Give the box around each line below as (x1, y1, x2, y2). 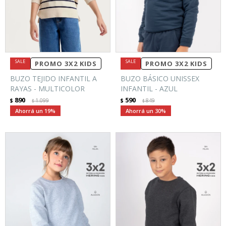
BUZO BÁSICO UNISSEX (121, 74, 199, 84)
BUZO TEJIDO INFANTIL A (10, 74, 97, 84)
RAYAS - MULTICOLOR (10, 84, 85, 94)
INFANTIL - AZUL (121, 84, 178, 94)
